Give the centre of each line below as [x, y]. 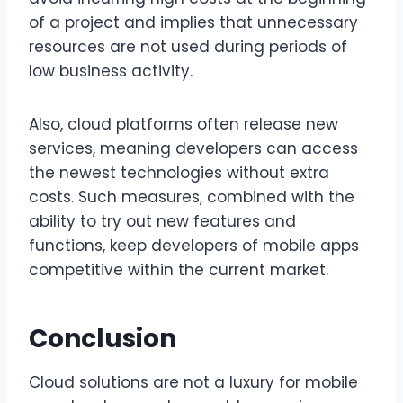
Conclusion [103, 338]
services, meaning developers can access [193, 148]
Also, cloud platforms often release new [184, 124]
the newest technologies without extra [179, 172]
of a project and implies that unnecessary [193, 22]
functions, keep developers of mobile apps [194, 245]
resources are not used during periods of [188, 46]
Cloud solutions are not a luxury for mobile [193, 382]
